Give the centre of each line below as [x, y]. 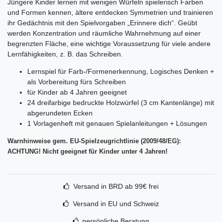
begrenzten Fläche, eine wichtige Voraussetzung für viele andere [109, 43]
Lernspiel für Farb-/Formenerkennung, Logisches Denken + [121, 71]
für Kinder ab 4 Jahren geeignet [77, 92]
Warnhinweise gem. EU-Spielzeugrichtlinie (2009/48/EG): [94, 141]
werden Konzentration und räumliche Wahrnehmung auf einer [104, 33]
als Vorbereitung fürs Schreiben [77, 82]
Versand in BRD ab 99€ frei [116, 186]
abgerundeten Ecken [60, 113]
